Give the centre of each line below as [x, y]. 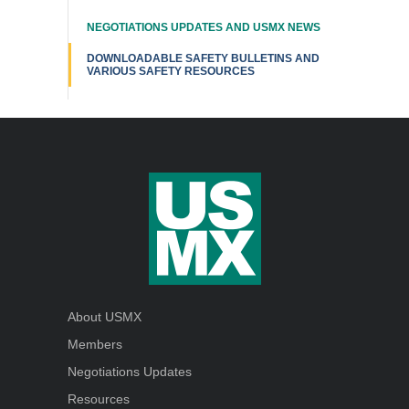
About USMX [105, 317]
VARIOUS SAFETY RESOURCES [171, 71]
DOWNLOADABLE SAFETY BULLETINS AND [203, 58]
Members [95, 344]
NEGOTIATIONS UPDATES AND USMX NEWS [204, 27]
